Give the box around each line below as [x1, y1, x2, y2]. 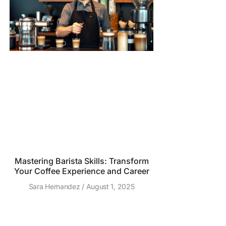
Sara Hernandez [28, 182, 82, 191]
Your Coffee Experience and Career [14, 166, 149, 176]
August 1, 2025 [84, 182, 135, 191]
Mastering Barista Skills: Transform [14, 156, 149, 166]
